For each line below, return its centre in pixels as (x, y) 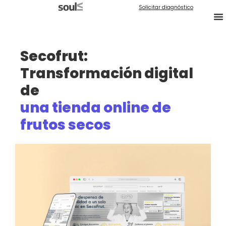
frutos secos (66, 125)
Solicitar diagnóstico (166, 7)
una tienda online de (96, 108)
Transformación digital (107, 73)
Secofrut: (54, 56)
